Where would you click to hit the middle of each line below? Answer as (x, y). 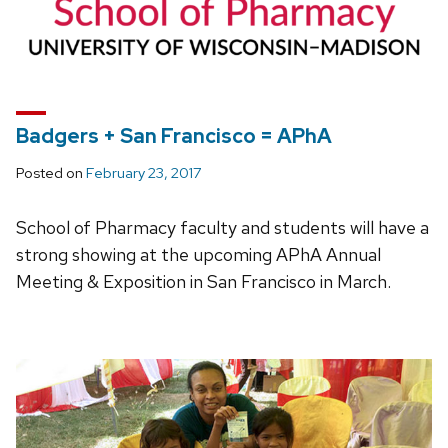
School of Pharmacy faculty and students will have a (222, 228)
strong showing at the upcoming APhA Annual (198, 255)
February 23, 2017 (143, 173)
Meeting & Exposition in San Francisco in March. (203, 282)
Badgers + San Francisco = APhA (174, 136)
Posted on (51, 173)
